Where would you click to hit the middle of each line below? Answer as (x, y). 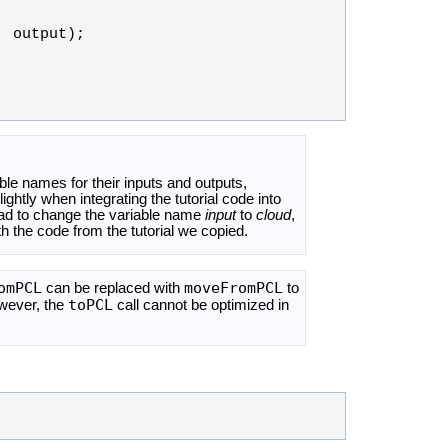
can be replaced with (113, 288)
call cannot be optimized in (201, 305)
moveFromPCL (234, 288)
